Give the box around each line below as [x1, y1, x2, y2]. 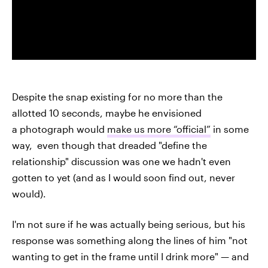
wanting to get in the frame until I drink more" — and [12, 250, 249, 262]
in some [211, 123, 249, 135]
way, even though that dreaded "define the [12, 139, 207, 151]
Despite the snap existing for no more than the [12, 90, 223, 102]
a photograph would [12, 123, 107, 135]
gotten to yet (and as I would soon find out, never [12, 171, 235, 183]
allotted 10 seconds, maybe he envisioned [12, 106, 202, 118]
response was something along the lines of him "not [12, 234, 248, 246]
